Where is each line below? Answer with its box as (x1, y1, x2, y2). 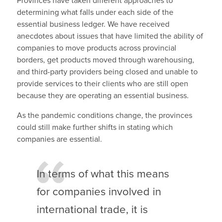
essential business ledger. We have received (16, 20, 169, 29)
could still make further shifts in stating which (16, 123, 173, 132)
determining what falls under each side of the (16, 8, 173, 17)
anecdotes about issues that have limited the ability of (16, 32, 203, 41)
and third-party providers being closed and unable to (16, 68, 198, 76)
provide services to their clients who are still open (16, 80, 188, 88)
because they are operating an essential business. (16, 92, 189, 100)
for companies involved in (36, 186, 161, 198)
